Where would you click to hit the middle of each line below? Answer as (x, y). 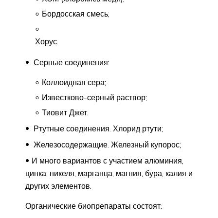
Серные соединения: (71, 62)
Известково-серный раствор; (94, 97)
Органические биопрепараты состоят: (94, 206)
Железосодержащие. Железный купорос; (106, 144)
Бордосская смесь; (76, 13)
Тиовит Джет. (65, 112)
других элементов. (58, 186)
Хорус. (47, 41)
